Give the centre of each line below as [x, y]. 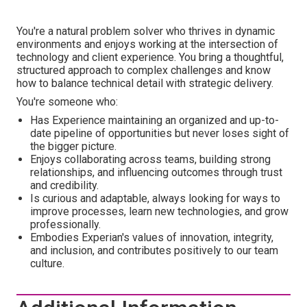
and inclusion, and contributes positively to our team [154, 250]
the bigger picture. [73, 146]
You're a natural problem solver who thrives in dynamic [146, 31]
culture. [47, 263]
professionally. [65, 224]
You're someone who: [67, 102]
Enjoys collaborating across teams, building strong [150, 159]
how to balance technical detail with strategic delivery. [145, 83]
